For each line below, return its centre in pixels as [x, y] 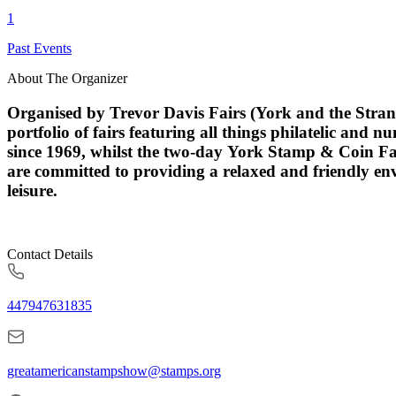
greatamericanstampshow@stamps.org [114, 371]
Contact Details [50, 255]
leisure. [32, 190]
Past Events [39, 48]
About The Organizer [67, 78]
